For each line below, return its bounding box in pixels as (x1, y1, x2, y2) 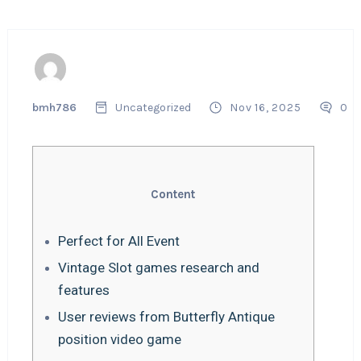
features (57, 282, 110, 298)
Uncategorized (114, 101, 191, 114)
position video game (57, 331, 181, 347)
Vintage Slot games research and (57, 259, 259, 276)
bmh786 (31, 101, 77, 114)
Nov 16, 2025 (229, 101, 301, 114)
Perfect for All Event (57, 233, 180, 249)
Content (151, 187, 196, 201)
